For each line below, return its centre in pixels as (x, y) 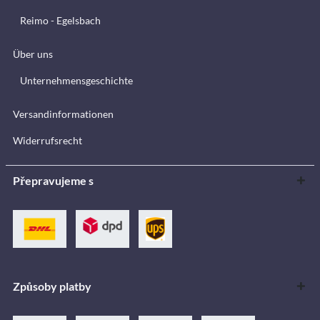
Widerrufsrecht (47, 140)
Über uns (33, 54)
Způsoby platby (52, 286)
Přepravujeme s (53, 180)
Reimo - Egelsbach (60, 20)
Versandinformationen (63, 114)
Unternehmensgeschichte (76, 80)
